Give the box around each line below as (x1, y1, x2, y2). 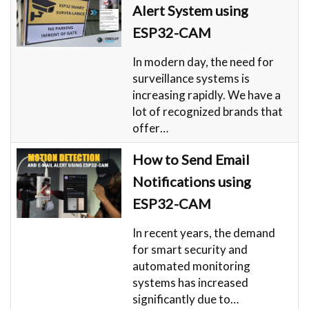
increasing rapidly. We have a (132, 87, 281, 102)
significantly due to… (132, 291, 239, 306)
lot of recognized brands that (132, 103, 283, 119)
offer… (132, 120, 168, 135)
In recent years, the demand (132, 225, 275, 240)
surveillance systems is (132, 70, 250, 86)
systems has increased (132, 275, 248, 290)
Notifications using (132, 172, 251, 190)
